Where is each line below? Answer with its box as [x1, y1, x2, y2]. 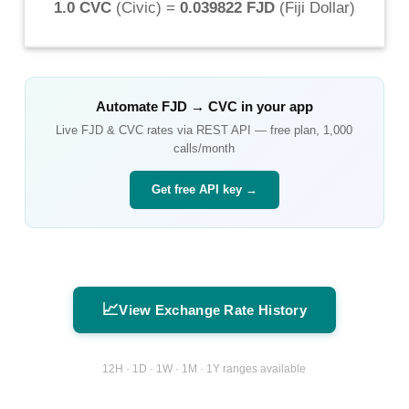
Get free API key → [151, 182, 257, 196]
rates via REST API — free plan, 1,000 [143, 122, 353, 137]
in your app [236, 98, 313, 114]
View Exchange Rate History [119, 301, 308, 318]
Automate [95, 98, 162, 114]
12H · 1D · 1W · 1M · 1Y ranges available [102, 362, 307, 376]
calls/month [173, 141, 236, 155]
